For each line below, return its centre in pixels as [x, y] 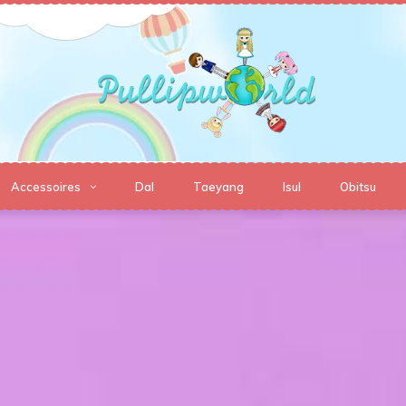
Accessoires [46, 187]
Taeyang [218, 187]
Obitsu [358, 187]
